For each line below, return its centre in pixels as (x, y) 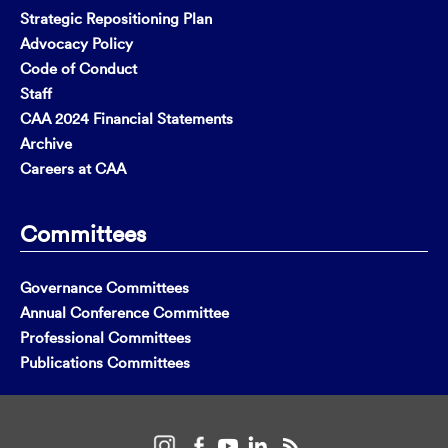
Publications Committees (105, 362)
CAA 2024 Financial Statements (126, 118)
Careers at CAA (73, 168)
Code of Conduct (78, 68)
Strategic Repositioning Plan (116, 18)
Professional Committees (105, 337)
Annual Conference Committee (124, 312)
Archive (46, 143)
